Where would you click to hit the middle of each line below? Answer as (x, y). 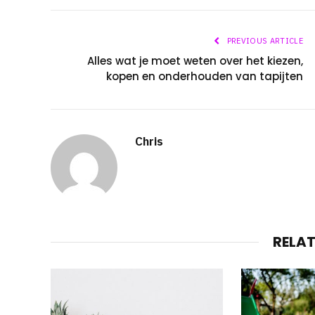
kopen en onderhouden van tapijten (205, 76)
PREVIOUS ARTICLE (264, 40)
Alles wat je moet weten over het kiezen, (195, 60)
